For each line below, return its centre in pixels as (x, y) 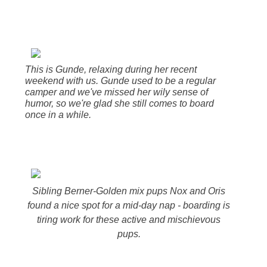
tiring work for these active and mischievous (129, 220)
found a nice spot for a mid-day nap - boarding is (129, 206)
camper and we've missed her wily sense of (117, 92)
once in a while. (58, 114)
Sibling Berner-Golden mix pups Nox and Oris (129, 191)
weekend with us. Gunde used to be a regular (121, 80)
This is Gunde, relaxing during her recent (111, 69)
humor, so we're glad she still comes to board (120, 103)
